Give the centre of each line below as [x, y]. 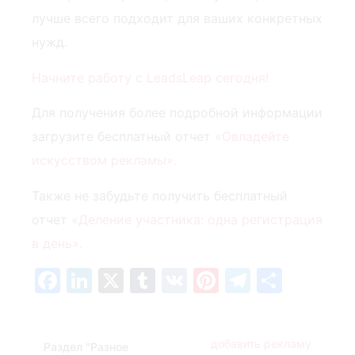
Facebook [119, 280]
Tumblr [197, 280]
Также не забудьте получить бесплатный [160, 195]
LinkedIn [142, 280]
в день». [57, 243]
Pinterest [273, 280]
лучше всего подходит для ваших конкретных [177, 19]
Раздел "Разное [86, 346]
